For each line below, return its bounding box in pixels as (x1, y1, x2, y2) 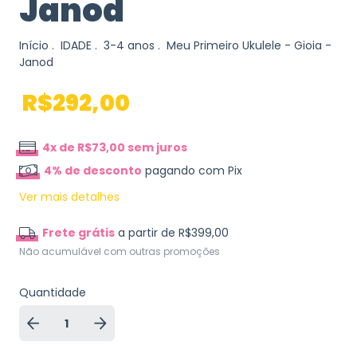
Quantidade (19, 284, 86, 300)
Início (19, 37, 49, 53)
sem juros (124, 139, 187, 155)
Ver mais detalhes (19, 189, 120, 205)
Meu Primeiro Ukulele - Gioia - (167, 37, 331, 53)
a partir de (117, 225, 178, 241)
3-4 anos (104, 37, 155, 53)
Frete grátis (41, 225, 115, 241)
